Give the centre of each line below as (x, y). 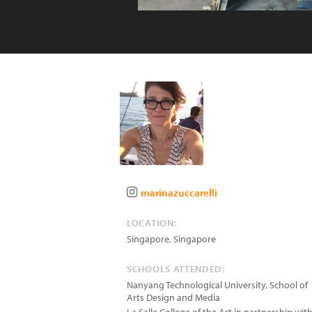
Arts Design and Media (173, 297)
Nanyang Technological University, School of (217, 285)
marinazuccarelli (179, 193)
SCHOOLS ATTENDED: (176, 269)
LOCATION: (152, 223)
